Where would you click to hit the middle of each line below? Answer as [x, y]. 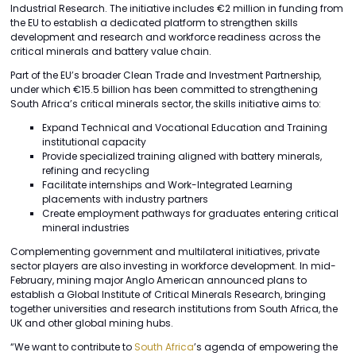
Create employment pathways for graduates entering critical [190, 213]
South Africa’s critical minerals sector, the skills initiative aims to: [166, 103]
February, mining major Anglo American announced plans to [159, 280]
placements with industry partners [125, 199]
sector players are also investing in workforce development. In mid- [173, 265]
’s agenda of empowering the [266, 346]
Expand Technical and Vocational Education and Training [185, 127]
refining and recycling [96, 170]
